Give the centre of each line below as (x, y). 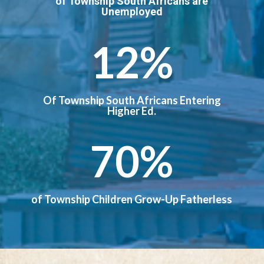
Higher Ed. (132, 110)
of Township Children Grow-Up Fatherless (132, 199)
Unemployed (132, 11)
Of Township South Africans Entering (132, 100)
